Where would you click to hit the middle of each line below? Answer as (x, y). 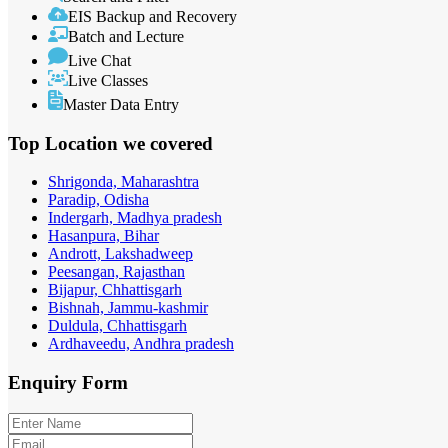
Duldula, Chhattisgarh (117, 326)
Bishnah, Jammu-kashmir (128, 308)
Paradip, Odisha (98, 200)
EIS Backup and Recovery (152, 16)
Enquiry (45, 383)
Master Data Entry (121, 104)
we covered (168, 143)
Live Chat (99, 60)
